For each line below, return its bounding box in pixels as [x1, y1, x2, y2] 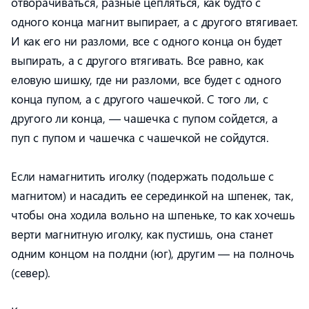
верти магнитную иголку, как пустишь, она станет [11, 226, 273, 241]
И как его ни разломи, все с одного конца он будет [11, 33, 282, 48]
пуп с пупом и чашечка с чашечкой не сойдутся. [11, 130, 269, 145]
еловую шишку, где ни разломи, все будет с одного [11, 72, 281, 87]
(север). [11, 265, 50, 280]
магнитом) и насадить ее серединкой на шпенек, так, [11, 188, 294, 203]
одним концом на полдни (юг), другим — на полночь [11, 246, 295, 261]
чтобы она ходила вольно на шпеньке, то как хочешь [11, 207, 295, 222]
